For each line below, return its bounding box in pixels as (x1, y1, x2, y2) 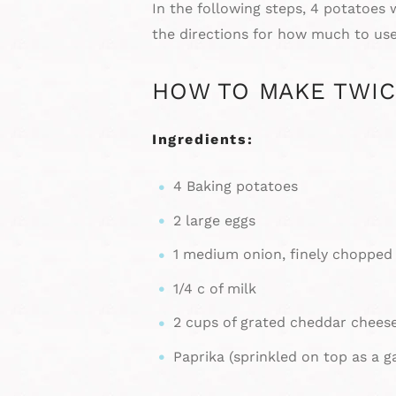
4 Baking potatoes (173, 178, 298, 195)
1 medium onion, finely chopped (173, 246, 392, 263)
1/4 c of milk (173, 279, 256, 297)
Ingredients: (152, 131, 254, 148)
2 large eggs (173, 211, 255, 229)
